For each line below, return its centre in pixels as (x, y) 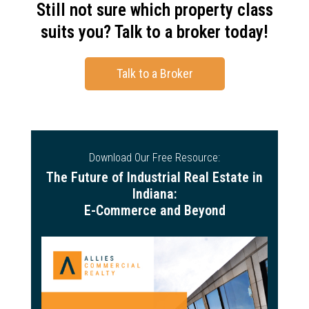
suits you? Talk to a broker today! (154, 32)
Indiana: (154, 193)
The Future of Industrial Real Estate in (154, 177)
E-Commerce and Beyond (154, 210)
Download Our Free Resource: (154, 157)
